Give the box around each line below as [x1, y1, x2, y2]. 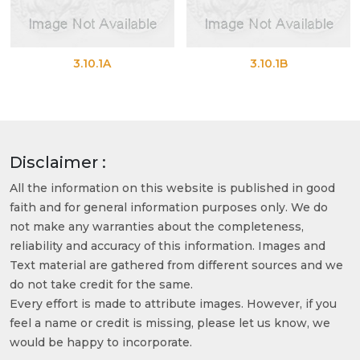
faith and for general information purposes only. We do [10, 200, 328, 215]
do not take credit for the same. [10, 277, 193, 292]
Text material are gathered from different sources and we [10, 258, 343, 273]
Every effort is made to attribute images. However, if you [10, 297, 337, 312]
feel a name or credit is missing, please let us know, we [10, 316, 330, 331]
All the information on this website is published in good [10, 181, 335, 196]
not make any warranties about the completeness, [10, 219, 304, 235]
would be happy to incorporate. [10, 335, 192, 350]
